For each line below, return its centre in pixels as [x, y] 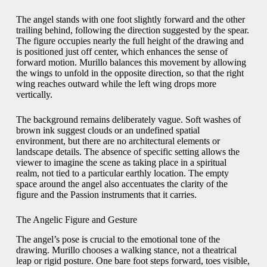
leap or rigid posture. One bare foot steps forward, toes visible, [133, 260]
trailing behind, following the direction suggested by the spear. [132, 30]
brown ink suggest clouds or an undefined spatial [108, 130]
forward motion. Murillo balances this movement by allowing [131, 62]
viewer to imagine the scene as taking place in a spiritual [121, 162]
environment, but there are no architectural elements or [118, 141]
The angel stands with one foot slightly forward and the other [130, 19]
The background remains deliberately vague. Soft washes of [128, 119]
